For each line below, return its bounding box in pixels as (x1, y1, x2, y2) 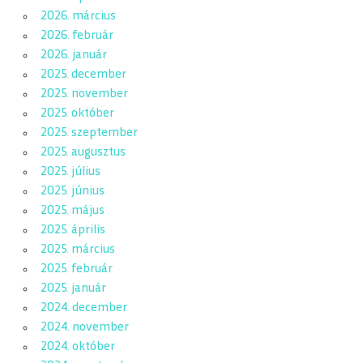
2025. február (40, 263, 113, 276)
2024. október (40, 341, 115, 354)
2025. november (40, 88, 128, 101)
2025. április (40, 224, 105, 237)
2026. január (40, 49, 107, 62)
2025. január (40, 283, 106, 296)
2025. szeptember (40, 127, 138, 140)
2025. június (40, 186, 105, 199)
